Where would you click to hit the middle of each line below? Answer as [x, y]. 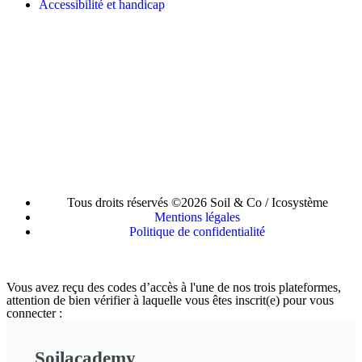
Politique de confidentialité [197, 231]
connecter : [34, 313]
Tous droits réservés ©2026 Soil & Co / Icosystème [197, 202]
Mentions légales [197, 217]
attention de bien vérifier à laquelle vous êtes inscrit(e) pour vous [170, 300]
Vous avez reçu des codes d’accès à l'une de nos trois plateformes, [174, 287]
